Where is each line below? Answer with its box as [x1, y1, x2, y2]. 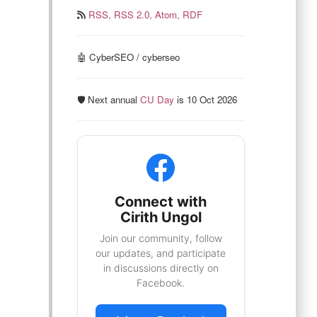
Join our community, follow [99, 232, 222, 244]
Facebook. [137, 277, 185, 289]
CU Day [139, 93, 174, 106]
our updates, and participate [96, 247, 226, 259]
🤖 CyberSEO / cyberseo [76, 50, 180, 64]
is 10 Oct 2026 [173, 93, 237, 106]
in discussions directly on [103, 262, 219, 274]
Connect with [115, 193, 207, 210]
